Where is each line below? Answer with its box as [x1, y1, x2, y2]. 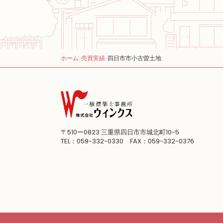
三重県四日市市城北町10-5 [101, 127, 179, 137]
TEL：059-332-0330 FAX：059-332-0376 [61, 136, 194, 146]
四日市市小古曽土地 [108, 54, 161, 62]
